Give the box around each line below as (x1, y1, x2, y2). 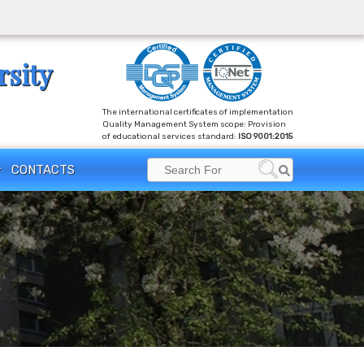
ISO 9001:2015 (238, 132, 292, 141)
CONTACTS (11, 162, 75, 177)
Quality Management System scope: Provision (102, 119, 286, 129)
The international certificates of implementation (102, 107, 293, 117)
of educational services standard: (102, 132, 238, 141)
